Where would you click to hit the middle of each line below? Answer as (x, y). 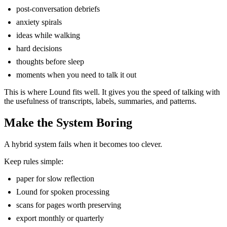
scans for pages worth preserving (69, 205)
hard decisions (39, 49)
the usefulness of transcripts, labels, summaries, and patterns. (100, 101)
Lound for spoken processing (63, 192)
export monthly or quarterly (60, 218)
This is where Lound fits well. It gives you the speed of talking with (112, 92)
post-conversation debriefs (58, 9)
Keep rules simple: (34, 161)
